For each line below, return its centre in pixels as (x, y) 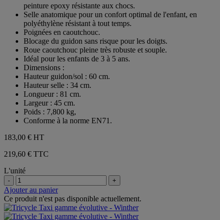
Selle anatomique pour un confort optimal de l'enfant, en (110, 14)
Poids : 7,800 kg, (50, 111)
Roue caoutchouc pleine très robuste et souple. (95, 50)
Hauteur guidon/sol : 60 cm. (67, 76)
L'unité (15, 170)
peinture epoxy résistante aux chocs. (79, 5)
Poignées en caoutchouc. (62, 32)
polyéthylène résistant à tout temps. (78, 23)
